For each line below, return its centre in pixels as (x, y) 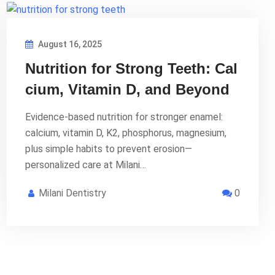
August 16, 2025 (69, 44)
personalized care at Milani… (86, 165)
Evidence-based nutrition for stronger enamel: (124, 117)
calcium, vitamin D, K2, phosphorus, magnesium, (126, 133)
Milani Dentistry (72, 193)
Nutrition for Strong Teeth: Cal (131, 68)
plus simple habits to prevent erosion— (109, 149)
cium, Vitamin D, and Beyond (127, 89)
